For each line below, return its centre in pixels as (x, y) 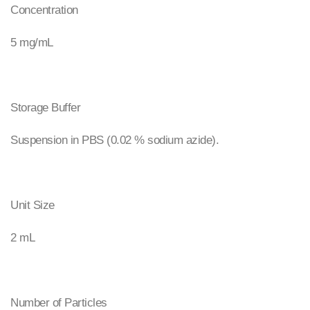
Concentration (44, 10)
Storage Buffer (45, 108)
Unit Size (33, 205)
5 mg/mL (32, 43)
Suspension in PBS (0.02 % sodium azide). (115, 140)
